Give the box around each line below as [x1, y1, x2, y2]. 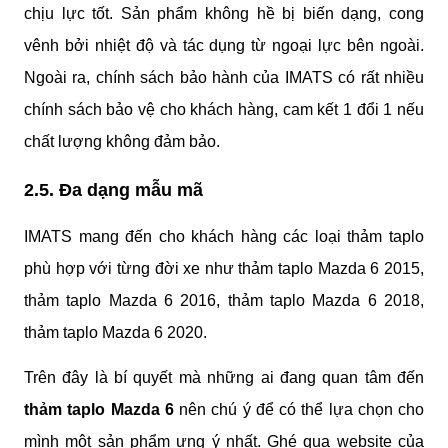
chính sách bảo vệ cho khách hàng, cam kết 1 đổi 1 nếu [24, 101, 424, 119]
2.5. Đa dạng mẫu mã [24, 179, 203, 200]
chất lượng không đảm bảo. [24, 133, 220, 151]
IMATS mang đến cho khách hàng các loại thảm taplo [24, 227, 424, 245]
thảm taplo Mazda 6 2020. [24, 323, 207, 341]
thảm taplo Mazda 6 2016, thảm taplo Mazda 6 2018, [24, 291, 424, 309]
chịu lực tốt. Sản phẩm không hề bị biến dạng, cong [24, 5, 424, 23]
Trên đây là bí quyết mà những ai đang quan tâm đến [24, 369, 424, 387]
